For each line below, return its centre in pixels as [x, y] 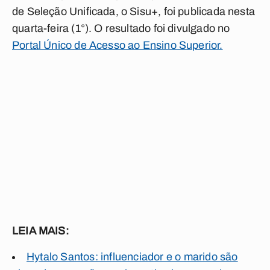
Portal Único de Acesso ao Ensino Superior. [118, 45]
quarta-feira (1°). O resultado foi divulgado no [121, 28]
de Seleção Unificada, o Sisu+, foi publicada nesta [133, 11]
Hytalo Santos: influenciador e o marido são [132, 257]
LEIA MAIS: [40, 231]
